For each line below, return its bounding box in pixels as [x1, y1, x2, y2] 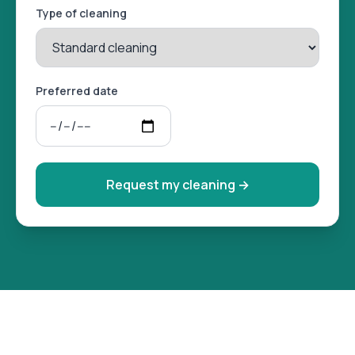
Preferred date [36, 83, 118, 99]
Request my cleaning [105, 176, 235, 194]
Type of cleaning [36, 6, 127, 21]
